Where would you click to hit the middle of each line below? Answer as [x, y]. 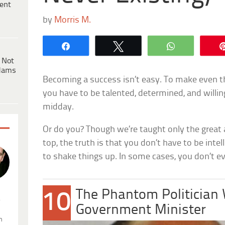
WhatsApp [203, 45]
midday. [59, 107]
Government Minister [141, 210]
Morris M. [73, 20]
